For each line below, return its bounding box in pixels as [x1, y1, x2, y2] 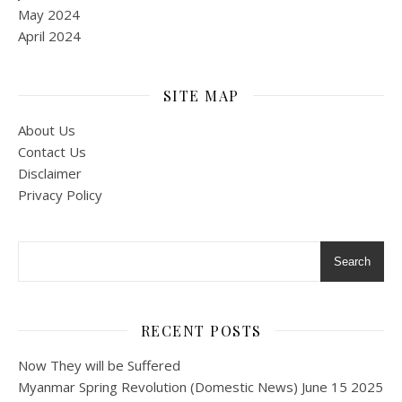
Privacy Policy [18, 185, 102, 204]
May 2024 [18, 4, 80, 23]
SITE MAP [162, 85, 240, 105]
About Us [18, 120, 75, 139]
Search [334, 254, 371, 268]
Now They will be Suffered [18, 355, 180, 374]
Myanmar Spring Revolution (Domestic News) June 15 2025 [18, 377, 383, 396]
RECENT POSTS [140, 320, 262, 340]
